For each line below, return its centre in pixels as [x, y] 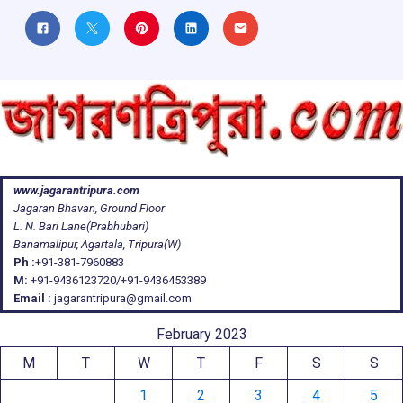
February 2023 [201, 334]
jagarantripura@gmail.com [121, 298]
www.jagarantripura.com [76, 190]
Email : [32, 298]
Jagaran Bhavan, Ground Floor [89, 208]
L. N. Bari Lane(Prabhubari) [81, 226]
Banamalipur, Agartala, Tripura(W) [97, 244]
